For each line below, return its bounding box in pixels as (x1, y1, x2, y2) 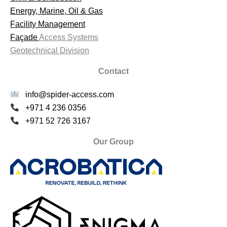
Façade (10, 33, 39, 42)
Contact (98, 67, 129, 76)
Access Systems (39, 33, 98, 42)
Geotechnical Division (10, 46, 89, 55)
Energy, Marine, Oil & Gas (10, 7, 103, 16)
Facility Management (10, 20, 85, 29)
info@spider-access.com (25, 90, 115, 99)
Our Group (93, 137, 134, 146)
